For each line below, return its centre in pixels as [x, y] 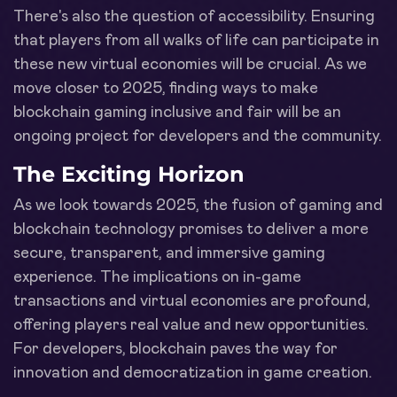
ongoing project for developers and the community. [198, 136]
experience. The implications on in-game [157, 277]
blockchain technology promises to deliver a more [191, 229]
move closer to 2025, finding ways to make [166, 88]
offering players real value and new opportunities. [191, 325]
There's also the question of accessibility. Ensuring [194, 16]
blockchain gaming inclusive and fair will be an [177, 112]
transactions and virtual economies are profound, [192, 301]
